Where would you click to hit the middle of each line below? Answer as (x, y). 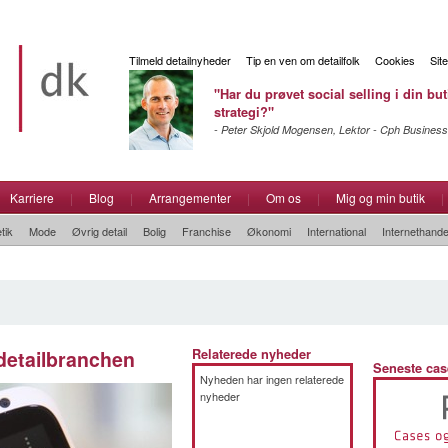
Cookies (395, 60)
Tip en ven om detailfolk (303, 60)
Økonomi (269, 231)
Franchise (206, 231)
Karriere (32, 197)
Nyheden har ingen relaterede (272, 379)
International (336, 231)
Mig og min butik (380, 197)
